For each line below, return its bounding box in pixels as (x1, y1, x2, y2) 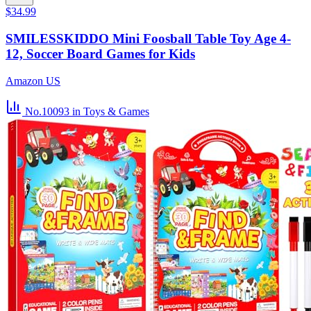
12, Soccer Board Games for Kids (6, 46, 195, 61)
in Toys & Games (72, 105, 149, 117)
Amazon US (6, 74, 60, 87)
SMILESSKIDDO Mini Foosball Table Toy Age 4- (6, 31, 291, 46)
